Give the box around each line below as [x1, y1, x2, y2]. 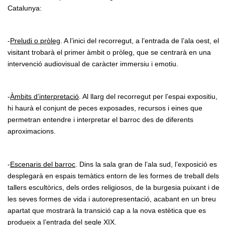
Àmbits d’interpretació [10, 92, 79, 101]
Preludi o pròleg [10, 37, 60, 45]
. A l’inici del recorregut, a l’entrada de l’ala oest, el [60, 37, 219, 45]
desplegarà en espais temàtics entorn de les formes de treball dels [8, 171, 219, 180]
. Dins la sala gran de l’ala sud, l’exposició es [75, 160, 217, 168]
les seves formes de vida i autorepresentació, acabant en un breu [8, 194, 216, 203]
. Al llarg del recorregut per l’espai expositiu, [79, 92, 217, 101]
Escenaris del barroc [10, 160, 75, 168]
